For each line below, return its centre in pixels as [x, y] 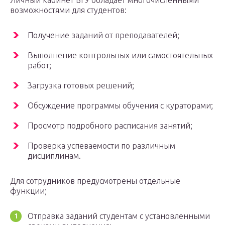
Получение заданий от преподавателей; [103, 35]
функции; [28, 191]
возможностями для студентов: [68, 10]
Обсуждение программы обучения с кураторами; [120, 106]
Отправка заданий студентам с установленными [119, 216]
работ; [39, 66]
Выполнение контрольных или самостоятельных [120, 55]
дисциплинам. [54, 156]
